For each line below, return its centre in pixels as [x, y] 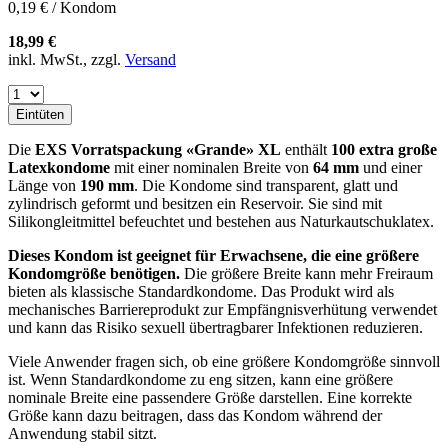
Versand [150, 59]
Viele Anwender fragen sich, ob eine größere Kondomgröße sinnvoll [224, 361]
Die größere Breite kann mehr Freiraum [306, 273]
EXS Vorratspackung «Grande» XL [158, 149]
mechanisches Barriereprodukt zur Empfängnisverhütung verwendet [222, 309]
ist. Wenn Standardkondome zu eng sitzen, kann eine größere [200, 379]
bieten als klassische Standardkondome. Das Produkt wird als [201, 291]
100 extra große [384, 149]
